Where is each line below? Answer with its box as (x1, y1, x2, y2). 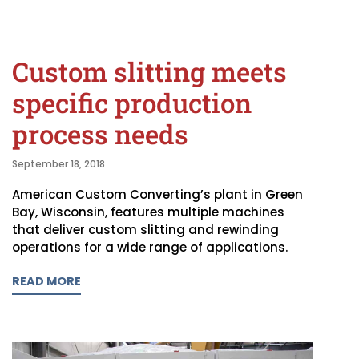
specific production (12, 85, 252, 121)
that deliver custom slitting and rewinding (12, 221, 279, 239)
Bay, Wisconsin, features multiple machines (12, 204, 284, 221)
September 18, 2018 (12, 157, 105, 171)
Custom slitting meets (12, 54, 287, 90)
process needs (12, 116, 188, 152)
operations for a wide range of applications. (12, 239, 288, 256)
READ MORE (12, 273, 81, 290)
